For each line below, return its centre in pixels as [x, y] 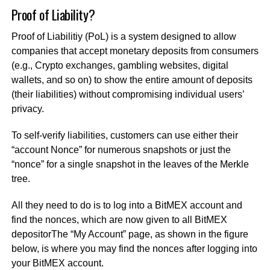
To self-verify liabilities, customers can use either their [124, 135]
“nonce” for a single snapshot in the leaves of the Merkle [130, 164]
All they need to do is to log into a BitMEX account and [127, 205]
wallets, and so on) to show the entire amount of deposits [132, 80]
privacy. [27, 108]
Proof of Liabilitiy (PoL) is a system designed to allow [124, 36]
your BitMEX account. [57, 263]
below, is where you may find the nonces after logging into [134, 248]
